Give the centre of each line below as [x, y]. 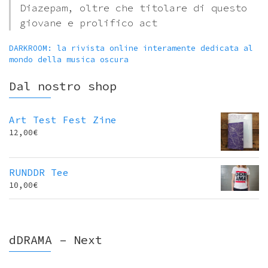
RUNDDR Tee [39, 172]
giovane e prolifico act [89, 22]
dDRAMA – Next [56, 239]
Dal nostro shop [63, 86]
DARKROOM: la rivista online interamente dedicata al [131, 48]
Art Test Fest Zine [63, 119]
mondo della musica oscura [69, 59]
